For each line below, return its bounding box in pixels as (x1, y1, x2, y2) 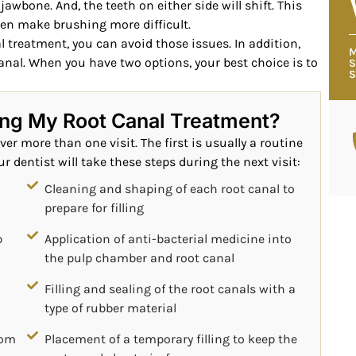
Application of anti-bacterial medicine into (44, 230, 292, 246)
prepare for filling (44, 199, 145, 215)
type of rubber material (44, 300, 177, 315)
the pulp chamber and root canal (44, 250, 235, 265)
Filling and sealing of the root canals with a (44, 281, 296, 296)
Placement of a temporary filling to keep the (44, 331, 298, 346)
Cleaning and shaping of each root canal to (44, 180, 296, 196)
